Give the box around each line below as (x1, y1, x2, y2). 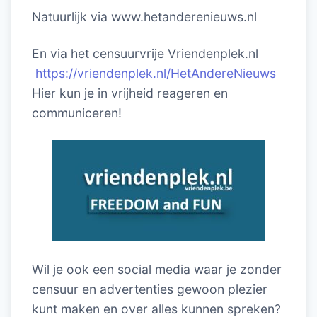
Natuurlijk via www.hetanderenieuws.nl (32, 8, 257, 24)
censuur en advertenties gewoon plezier (32, 282, 267, 297)
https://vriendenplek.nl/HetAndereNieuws (35, 65, 276, 81)
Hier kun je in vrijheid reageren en (32, 85, 228, 100)
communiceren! (32, 105, 122, 120)
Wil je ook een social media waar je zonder (32, 262, 282, 277)
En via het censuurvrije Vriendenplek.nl (32, 45, 258, 61)
